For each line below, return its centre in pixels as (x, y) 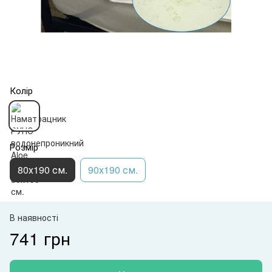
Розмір (24, 146)
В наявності (34, 217)
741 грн (40, 238)
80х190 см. (42, 169)
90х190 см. (113, 169)
